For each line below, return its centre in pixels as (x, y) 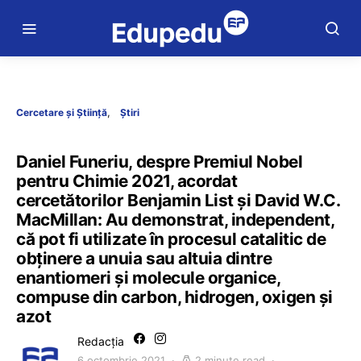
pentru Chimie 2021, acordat (127, 181)
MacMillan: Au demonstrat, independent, (175, 220)
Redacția (101, 341)
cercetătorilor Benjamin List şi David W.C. (178, 200)
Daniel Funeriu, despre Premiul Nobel (160, 162)
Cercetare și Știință (62, 112)
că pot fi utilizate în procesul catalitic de (171, 239)
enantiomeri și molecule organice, (148, 278)
